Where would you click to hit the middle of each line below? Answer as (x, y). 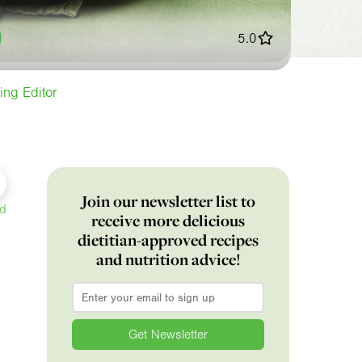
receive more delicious (168, 221)
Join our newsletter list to (168, 202)
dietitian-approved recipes (168, 240)
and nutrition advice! (168, 260)
